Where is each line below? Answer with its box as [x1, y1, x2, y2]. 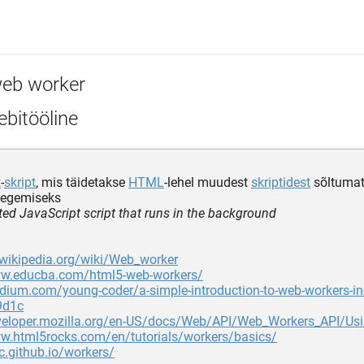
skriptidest [251, 174, 310, 190]
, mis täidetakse [36, 174, 128, 190]
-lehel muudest [164, 174, 251, 190]
